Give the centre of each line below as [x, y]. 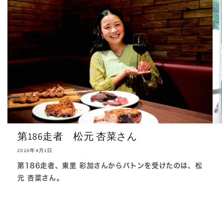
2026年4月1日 [35, 151]
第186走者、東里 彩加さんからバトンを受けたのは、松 [110, 166]
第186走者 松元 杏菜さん [77, 137]
